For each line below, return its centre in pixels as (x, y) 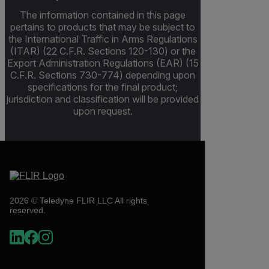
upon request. (103, 111)
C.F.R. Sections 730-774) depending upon (103, 75)
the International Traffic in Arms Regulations (103, 39)
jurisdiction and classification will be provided (103, 99)
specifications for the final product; (103, 87)
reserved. (28, 210)
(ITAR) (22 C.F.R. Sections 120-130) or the (103, 51)
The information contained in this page (103, 15)
